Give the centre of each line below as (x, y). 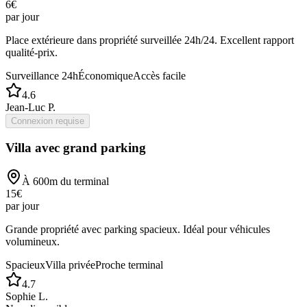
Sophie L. (27, 297)
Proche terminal (129, 265)
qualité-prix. (32, 52)
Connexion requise (48, 121)
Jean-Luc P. (30, 107)
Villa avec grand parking (76, 148)
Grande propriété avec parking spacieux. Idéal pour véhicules (138, 230)
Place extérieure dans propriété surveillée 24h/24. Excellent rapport (150, 40)
